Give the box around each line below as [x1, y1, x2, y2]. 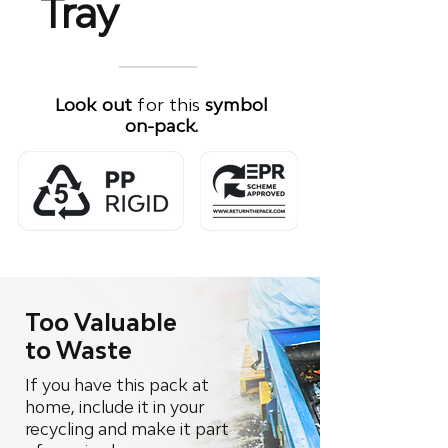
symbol [205, 94, 269, 115]
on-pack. [124, 115, 199, 136]
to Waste [25, 336, 132, 364]
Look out [54, 94, 133, 115]
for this [132, 94, 200, 115]
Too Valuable [25, 308, 177, 336]
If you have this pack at [25, 375, 209, 395]
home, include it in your [25, 397, 204, 417]
